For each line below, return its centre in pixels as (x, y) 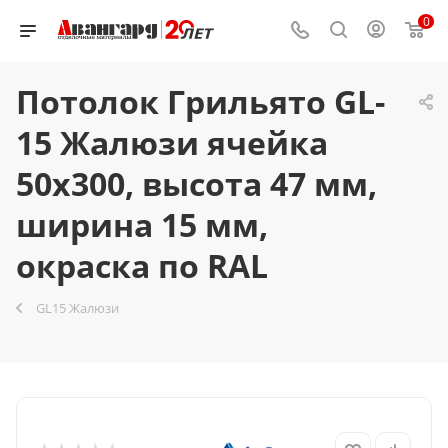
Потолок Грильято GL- (200, 101)
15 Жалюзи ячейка (172, 142)
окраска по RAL (142, 265)
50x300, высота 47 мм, (196, 183)
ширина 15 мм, (142, 224)
